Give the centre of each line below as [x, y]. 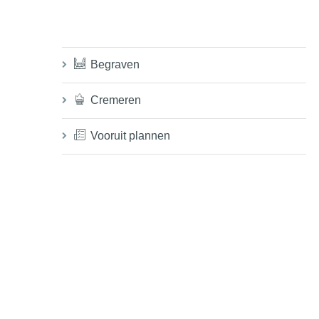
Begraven [115, 64]
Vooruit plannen [130, 136]
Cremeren [116, 100]
